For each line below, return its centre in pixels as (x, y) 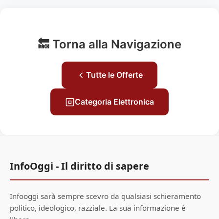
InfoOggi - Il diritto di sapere (79, 166)
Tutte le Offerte (114, 75)
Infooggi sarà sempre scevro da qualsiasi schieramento (105, 196)
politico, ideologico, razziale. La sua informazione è (98, 208)
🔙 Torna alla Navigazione (109, 44)
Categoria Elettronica (114, 102)
